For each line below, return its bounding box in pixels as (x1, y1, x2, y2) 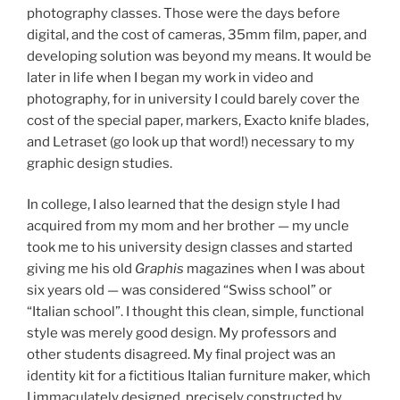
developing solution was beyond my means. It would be (27, 47, 371, 64)
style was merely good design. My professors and (27, 325, 337, 342)
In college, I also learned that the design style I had (27, 196, 340, 213)
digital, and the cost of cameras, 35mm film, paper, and (27, 26, 367, 43)
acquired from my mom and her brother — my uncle (27, 218, 349, 235)
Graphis (135, 261, 184, 278)
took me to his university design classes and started (27, 239, 353, 256)
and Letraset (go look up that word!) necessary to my (27, 133, 354, 150)
